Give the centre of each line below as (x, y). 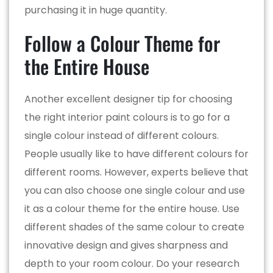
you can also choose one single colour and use (135, 190)
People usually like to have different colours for (136, 154)
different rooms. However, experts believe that (136, 172)
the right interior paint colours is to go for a (127, 117)
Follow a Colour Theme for (122, 43)
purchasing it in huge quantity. (96, 10)
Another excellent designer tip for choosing (128, 99)
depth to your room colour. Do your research (132, 263)
